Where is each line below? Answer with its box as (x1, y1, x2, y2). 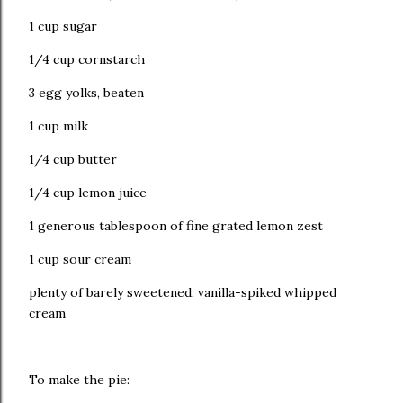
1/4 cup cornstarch (29, 51, 145, 67)
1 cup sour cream (29, 251, 131, 267)
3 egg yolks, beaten (29, 85, 144, 101)
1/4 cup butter (29, 151, 117, 167)
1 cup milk (29, 118, 88, 134)
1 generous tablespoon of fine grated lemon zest (29, 218, 323, 234)
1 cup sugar (29, 18, 97, 34)
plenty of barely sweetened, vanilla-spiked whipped (29, 284, 336, 300)
